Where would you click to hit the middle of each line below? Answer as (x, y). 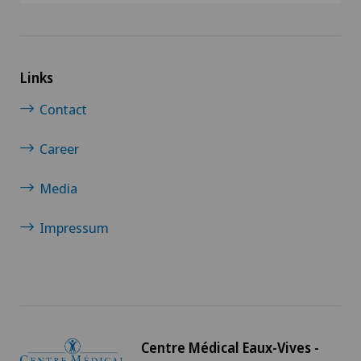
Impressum (74, 228)
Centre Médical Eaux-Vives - (230, 348)
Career (59, 149)
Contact (63, 109)
